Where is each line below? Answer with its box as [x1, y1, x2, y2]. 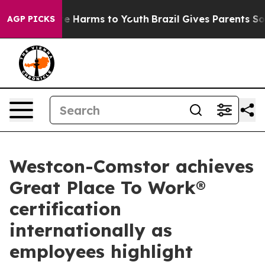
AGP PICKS [7, 14, 55, 24]
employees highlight [9, 240, 193, 263]
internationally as [9, 219, 172, 241]
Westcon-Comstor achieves [9, 155, 254, 177]
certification [9, 198, 121, 220]
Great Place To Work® [9, 176, 206, 199]
